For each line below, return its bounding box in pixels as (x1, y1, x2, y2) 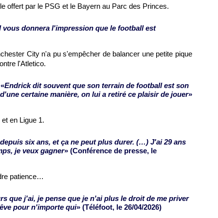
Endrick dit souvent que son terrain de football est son (4, 81, 189, 90)
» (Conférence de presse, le (64, 146, 157, 155)
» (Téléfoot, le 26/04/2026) (76, 203, 162, 211)
